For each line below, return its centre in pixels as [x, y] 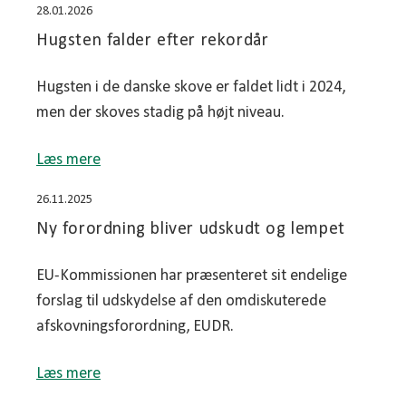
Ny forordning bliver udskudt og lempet [191, 230]
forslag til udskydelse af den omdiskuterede [181, 302]
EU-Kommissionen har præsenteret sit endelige [192, 276]
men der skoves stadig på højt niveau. [160, 113]
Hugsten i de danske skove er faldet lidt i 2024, [191, 88]
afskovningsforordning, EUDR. [135, 327]
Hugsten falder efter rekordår [153, 41]
